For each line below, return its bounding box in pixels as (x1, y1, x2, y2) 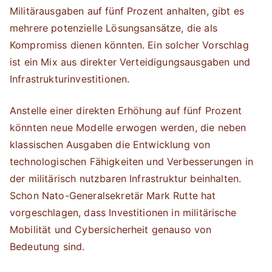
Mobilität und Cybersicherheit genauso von (10, 223, 212, 236)
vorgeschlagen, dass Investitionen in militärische (10, 206, 236, 219)
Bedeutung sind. (10, 240, 85, 253)
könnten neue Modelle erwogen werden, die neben (10, 121, 246, 134)
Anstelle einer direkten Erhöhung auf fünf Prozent (10, 104, 242, 117)
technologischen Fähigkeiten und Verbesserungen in (10, 155, 253, 168)
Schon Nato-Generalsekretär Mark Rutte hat (10, 189, 216, 202)
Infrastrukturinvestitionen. (10, 73, 130, 85)
